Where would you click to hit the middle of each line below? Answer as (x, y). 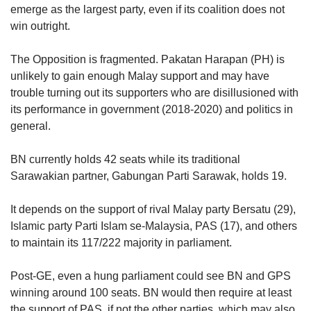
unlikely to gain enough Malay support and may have (140, 76)
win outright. (40, 26)
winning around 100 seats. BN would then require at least (151, 292)
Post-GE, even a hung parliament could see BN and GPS (151, 276)
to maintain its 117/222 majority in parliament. (121, 242)
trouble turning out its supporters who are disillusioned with (154, 92)
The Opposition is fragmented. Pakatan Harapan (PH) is (148, 59)
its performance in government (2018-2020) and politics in (152, 109)
